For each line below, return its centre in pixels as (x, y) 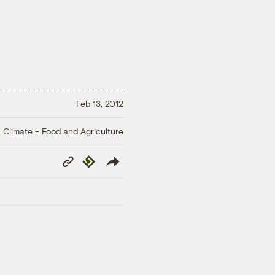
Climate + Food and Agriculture (63, 131)
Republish (99, 159)
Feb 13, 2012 (100, 104)
